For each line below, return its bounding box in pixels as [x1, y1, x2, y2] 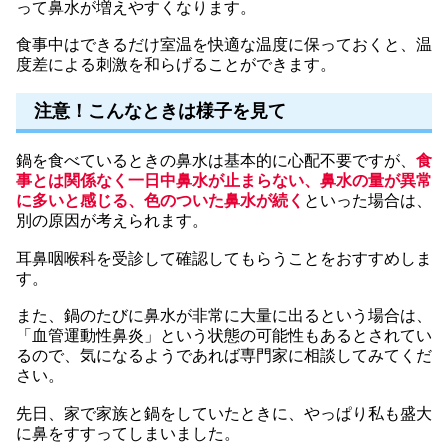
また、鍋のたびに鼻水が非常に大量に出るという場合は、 [16, 307, 432, 325]
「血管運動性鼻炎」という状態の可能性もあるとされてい [16, 327, 432, 345]
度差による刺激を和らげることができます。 [16, 56, 336, 74]
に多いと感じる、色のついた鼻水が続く [16, 192, 304, 210]
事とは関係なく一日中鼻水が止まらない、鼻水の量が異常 [16, 172, 432, 190]
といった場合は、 [304, 192, 432, 210]
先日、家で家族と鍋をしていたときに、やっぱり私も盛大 [16, 405, 432, 422]
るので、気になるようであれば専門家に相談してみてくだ [16, 347, 432, 365]
